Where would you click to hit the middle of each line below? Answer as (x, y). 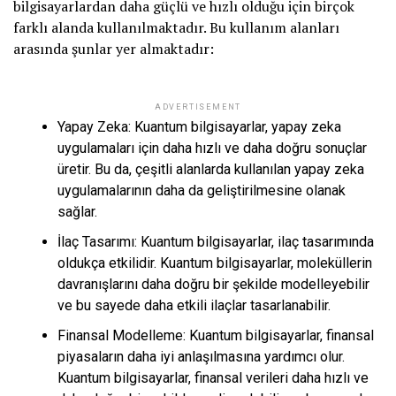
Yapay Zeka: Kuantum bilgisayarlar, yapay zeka (199, 127)
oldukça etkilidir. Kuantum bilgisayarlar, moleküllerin (215, 263)
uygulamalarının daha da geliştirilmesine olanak (202, 191)
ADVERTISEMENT (198, 107)
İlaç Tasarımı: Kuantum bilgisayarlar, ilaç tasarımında (216, 242)
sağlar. (77, 212)
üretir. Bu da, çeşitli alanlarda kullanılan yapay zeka (211, 170)
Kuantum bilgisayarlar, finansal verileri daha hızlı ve (213, 378)
